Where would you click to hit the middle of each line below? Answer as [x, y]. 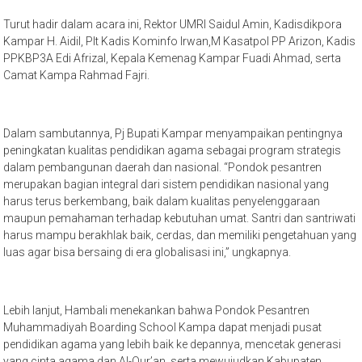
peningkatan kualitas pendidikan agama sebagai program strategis [173, 150]
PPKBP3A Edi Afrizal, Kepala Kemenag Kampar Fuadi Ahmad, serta [173, 58]
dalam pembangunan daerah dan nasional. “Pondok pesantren [163, 167]
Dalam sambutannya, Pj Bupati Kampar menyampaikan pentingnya [173, 133]
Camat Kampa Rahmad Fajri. [77, 75]
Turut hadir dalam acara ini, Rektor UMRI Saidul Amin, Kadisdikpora [173, 24]
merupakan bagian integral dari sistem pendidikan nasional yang [166, 184]
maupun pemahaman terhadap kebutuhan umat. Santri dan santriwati [180, 218]
